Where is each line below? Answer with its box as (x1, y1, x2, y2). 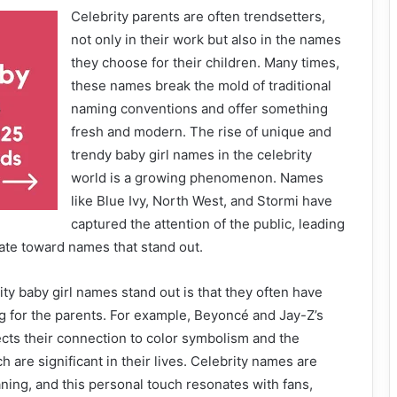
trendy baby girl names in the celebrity (71, 146, 312, 163)
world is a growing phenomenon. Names (71, 169, 323, 186)
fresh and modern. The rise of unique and (71, 123, 331, 140)
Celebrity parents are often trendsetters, (71, 8, 325, 25)
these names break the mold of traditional (71, 77, 331, 94)
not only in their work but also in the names (71, 31, 341, 48)
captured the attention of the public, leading (71, 215, 345, 232)
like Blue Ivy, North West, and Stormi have (71, 192, 332, 209)
